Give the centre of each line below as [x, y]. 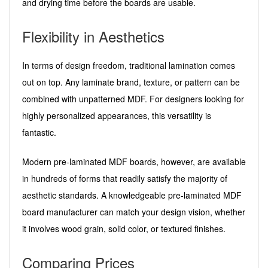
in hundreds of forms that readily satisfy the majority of [125, 178]
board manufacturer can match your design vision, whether [134, 211]
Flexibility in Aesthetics [93, 36]
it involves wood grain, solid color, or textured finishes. [124, 228]
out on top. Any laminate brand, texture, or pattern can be [131, 82]
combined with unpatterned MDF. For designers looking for [133, 98]
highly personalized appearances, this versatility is [117, 115]
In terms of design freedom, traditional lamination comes [129, 65]
